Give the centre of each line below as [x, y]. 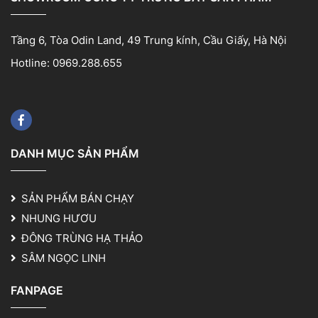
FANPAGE [37, 291]
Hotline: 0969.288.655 [66, 62]
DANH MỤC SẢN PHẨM [75, 153]
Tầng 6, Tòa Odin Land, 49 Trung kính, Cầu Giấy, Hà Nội [149, 40]
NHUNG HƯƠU [59, 218]
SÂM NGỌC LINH [64, 258]
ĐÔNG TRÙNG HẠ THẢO [82, 238]
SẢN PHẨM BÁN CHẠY [78, 198]
